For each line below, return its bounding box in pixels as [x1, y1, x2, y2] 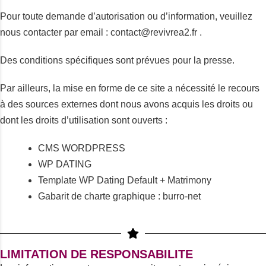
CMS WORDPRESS [38, 143, 125, 153]
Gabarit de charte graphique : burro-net [38, 191, 201, 201]
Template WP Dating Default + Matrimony [38, 175, 211, 185]
